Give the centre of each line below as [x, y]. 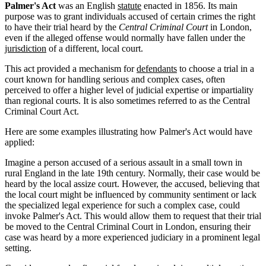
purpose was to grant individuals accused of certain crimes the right [130, 16]
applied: [20, 142]
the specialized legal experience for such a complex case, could [122, 205]
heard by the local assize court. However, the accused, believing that [132, 183]
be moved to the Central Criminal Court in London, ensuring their [128, 226]
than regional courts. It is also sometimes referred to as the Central [127, 100]
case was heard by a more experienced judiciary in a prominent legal [132, 237]
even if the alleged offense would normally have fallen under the [125, 37]
